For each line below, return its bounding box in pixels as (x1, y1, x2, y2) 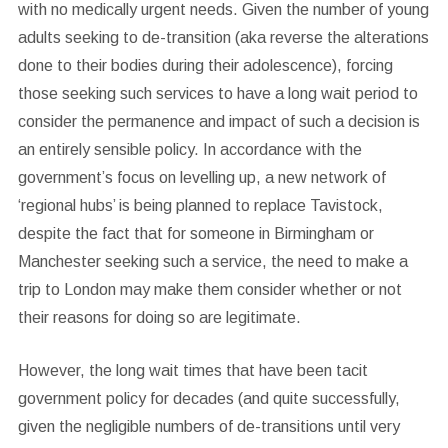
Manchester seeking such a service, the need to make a (17, 253, 408, 270)
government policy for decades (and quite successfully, (17, 390, 400, 407)
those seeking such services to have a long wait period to (17, 85, 418, 102)
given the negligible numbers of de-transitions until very (17, 418, 400, 435)
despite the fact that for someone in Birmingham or (17, 225, 374, 242)
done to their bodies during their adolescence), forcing (17, 57, 393, 74)
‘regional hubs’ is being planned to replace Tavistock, (17, 197, 383, 214)
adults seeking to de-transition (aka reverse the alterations (17, 29, 429, 46)
